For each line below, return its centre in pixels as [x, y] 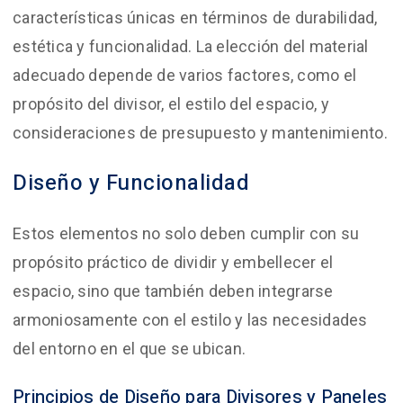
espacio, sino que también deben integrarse [173, 291]
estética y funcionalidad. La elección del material [191, 46]
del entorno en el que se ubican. [129, 348]
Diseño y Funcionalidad [131, 183]
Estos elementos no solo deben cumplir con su [186, 233]
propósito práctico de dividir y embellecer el [173, 262]
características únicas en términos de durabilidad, [195, 17]
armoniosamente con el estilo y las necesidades [190, 319]
